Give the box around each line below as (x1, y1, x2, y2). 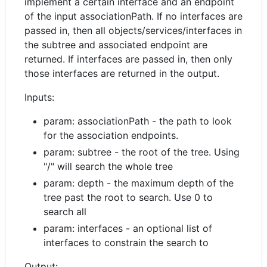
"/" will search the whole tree (44, 160, 173, 173)
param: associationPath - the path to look (44, 115, 232, 128)
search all (44, 206, 86, 218)
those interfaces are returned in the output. (24, 67, 219, 80)
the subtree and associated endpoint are (24, 39, 207, 51)
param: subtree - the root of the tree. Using (44, 146, 240, 159)
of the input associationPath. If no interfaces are (24, 10, 243, 23)
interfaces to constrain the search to (44, 237, 209, 249)
